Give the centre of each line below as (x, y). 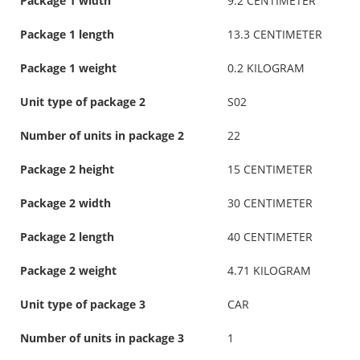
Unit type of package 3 (83, 304)
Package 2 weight (68, 270)
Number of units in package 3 (102, 337)
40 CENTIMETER (270, 236)
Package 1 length (67, 34)
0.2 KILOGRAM (266, 67)
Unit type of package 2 (83, 101)
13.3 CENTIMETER (275, 34)
